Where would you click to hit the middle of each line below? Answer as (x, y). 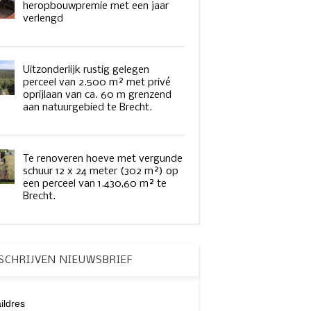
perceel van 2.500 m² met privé (96, 82)
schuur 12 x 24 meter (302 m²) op (100, 171)
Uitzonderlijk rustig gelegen (86, 70)
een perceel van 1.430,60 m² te (94, 184)
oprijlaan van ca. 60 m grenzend (97, 95)
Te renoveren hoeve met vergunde (102, 159)
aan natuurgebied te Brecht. (87, 107)
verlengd (43, 18)
